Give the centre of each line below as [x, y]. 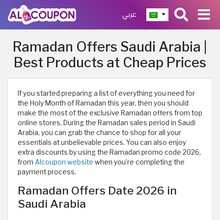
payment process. [47, 172]
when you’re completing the [139, 162]
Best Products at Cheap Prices [110, 63]
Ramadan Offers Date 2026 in [97, 191]
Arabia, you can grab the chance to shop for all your [99, 133]
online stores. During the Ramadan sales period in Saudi [107, 123]
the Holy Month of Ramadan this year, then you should [103, 103]
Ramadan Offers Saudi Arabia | [110, 47]
